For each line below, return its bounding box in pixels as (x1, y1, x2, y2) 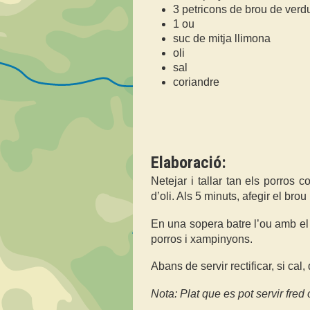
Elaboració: (151, 153, 226, 173)
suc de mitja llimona (173, 33, 271, 45)
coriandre (173, 76, 219, 89)
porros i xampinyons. (151, 232, 253, 245)
